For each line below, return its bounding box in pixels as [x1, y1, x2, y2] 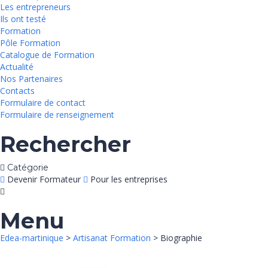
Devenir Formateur [7, 173, 81, 185]
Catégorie [7, 162, 48, 173]
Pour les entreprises [90, 173, 167, 185]
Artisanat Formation [73, 232, 153, 243]
